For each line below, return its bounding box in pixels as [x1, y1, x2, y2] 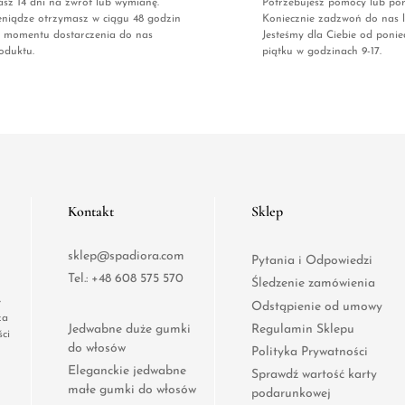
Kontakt [68, 202, 114, 221]
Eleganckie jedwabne [68, 364, 186, 379]
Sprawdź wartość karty [250, 368, 377, 382]
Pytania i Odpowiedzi [250, 254, 372, 268]
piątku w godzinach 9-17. [262, 46, 381, 58]
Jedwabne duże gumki [68, 322, 191, 336]
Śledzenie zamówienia [250, 277, 375, 291]
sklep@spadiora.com [68, 250, 184, 264]
